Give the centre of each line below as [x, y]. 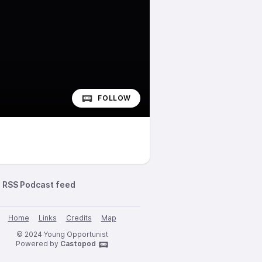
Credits [79, 218]
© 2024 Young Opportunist [62, 234]
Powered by [38, 244]
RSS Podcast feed [39, 185]
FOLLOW [114, 98]
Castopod [78, 244]
